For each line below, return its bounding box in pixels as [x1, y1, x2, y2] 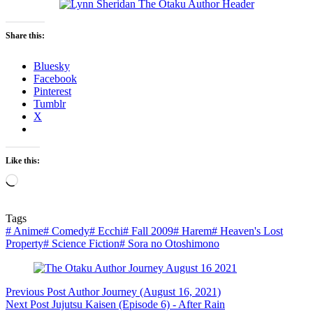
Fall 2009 [129, 225, 173, 238]
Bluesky [34, 60, 70, 73]
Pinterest [34, 85, 71, 98]
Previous [6, 286, 47, 298]
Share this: [6, 31, 45, 41]
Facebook [34, 73, 77, 85]
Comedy [49, 225, 89, 238]
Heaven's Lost [217, 225, 283, 238]
